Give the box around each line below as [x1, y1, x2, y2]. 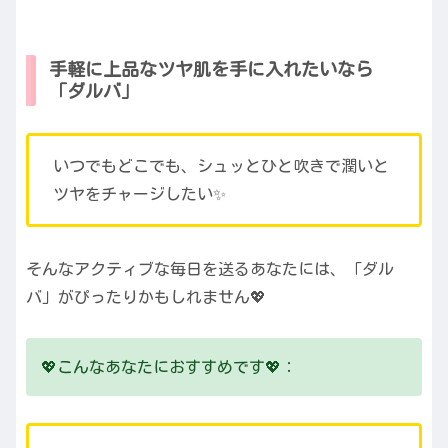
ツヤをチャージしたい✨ [53, 186, 226, 203]
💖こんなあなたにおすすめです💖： [41, 358, 297, 375]
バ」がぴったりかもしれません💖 [26, 288, 266, 305]
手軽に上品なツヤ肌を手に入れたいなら [49, 60, 373, 79]
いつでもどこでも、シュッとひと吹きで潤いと [53, 158, 389, 175]
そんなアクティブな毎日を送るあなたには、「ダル [26, 260, 394, 277]
